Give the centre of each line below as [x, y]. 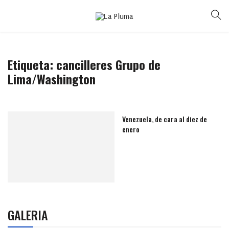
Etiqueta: [32, 64]
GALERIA [28, 215]
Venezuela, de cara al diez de [165, 119]
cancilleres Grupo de [108, 64]
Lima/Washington [52, 79]
